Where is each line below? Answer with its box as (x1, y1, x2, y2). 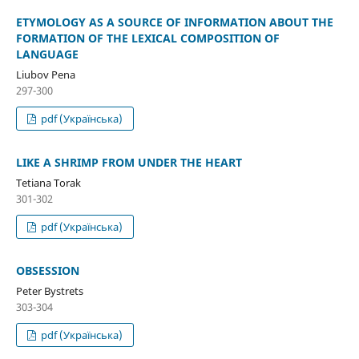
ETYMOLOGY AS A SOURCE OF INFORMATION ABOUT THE (15, 14, 333, 30)
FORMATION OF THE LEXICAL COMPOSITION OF (15, 30, 280, 46)
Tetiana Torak (15, 175, 81, 190)
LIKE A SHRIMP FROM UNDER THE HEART (15, 154, 242, 170)
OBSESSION (15, 262, 79, 278)
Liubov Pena (15, 67, 75, 82)
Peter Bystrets (15, 283, 83, 298)
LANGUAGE (15, 46, 79, 63)
